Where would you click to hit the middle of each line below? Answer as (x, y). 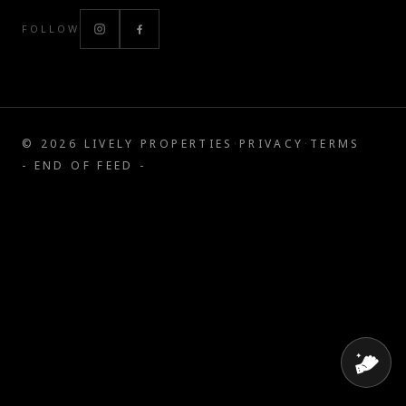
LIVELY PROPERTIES (156, 144)
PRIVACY (272, 144)
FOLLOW (51, 29)
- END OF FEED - (84, 165)
